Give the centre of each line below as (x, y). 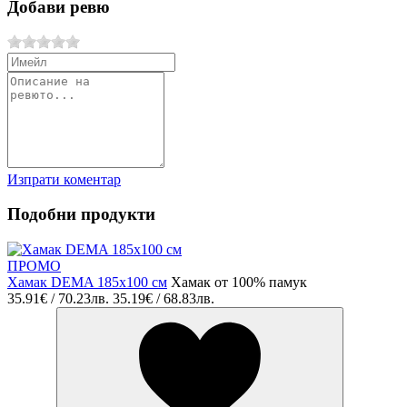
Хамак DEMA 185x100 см (87, 282)
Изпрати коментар (64, 179)
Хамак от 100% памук (239, 282)
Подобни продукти (81, 214)
